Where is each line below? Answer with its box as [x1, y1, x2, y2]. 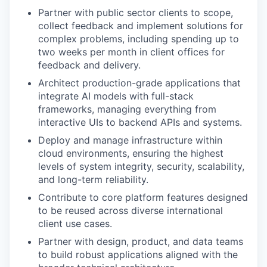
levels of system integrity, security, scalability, [38, 160, 244, 172]
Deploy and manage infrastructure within [38, 134, 222, 146]
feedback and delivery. [38, 59, 141, 71]
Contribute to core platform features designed [38, 191, 248, 203]
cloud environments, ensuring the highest [38, 147, 223, 159]
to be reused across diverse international [38, 204, 223, 216]
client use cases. [38, 218, 112, 229]
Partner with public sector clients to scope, [38, 7, 233, 18]
